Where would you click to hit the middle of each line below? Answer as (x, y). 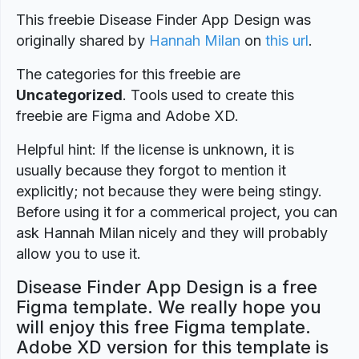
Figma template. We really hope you (169, 307)
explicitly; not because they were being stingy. (169, 191)
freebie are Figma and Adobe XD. (127, 116)
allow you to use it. (79, 254)
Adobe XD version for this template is (172, 347)
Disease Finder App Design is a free (167, 287)
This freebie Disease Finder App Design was (163, 20)
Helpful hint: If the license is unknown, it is (155, 149)
